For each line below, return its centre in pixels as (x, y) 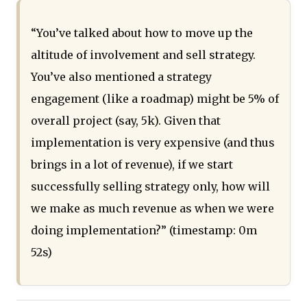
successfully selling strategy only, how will (150, 187)
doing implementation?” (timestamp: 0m (144, 231)
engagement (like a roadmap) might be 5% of (155, 99)
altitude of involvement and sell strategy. (143, 55)
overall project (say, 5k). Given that (126, 121)
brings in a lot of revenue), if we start (132, 165)
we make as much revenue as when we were (152, 209)
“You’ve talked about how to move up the (142, 33)
